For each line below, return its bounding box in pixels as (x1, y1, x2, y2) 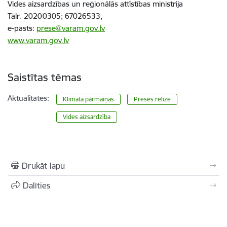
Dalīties (23, 180, 50, 191)
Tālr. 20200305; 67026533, (8, 11, 102, 21)
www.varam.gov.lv (8, 35, 69, 45)
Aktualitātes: (8, 93, 49, 103)
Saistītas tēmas (8, 70, 82, 84)
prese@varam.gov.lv (36, 23, 105, 33)
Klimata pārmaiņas (63, 95, 115, 103)
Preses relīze (133, 95, 171, 103)
